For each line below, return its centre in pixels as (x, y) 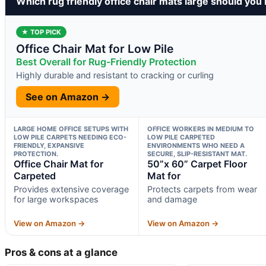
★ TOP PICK (41, 32)
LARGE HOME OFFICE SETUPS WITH (71, 129)
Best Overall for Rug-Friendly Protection (106, 61)
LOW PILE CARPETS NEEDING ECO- (70, 137)
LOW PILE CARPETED (181, 137)
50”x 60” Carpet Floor (197, 164)
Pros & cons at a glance (61, 252)
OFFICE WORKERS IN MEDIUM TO (200, 129)
